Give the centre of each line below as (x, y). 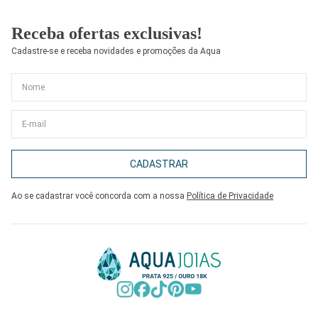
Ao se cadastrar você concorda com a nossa (99, 196)
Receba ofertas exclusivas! (107, 33)
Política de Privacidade (230, 196)
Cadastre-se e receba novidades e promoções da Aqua (116, 51)
